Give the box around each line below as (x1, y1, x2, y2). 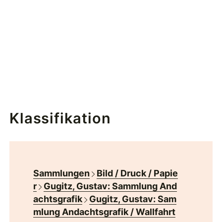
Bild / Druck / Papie (97, 168, 178, 179)
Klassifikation (9, 110, 111, 127)
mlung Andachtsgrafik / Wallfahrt (33, 207, 176, 218)
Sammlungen (33, 168, 90, 179)
